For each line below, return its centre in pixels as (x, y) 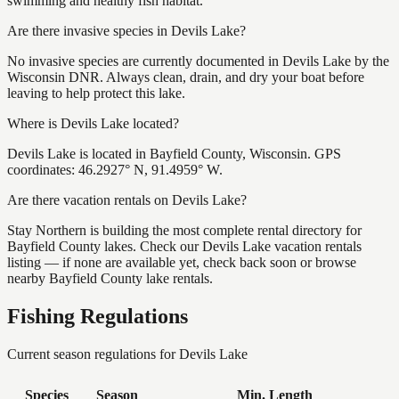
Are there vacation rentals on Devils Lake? (127, 199)
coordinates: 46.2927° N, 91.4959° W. (115, 169)
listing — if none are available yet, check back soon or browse (182, 262)
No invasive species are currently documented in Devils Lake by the (198, 61)
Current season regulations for (93, 354)
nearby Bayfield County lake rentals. (110, 278)
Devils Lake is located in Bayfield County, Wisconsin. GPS (174, 153)
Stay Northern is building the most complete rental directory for (184, 230)
